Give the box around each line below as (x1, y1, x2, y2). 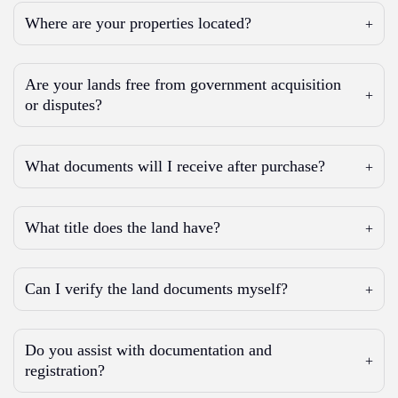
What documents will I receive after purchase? (25, 157, 325, 175)
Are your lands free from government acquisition (25, 76, 341, 93)
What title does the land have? (25, 219, 220, 236)
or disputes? (25, 96, 102, 114)
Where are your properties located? (25, 14, 251, 32)
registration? (25, 362, 105, 379)
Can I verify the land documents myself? (25, 280, 288, 298)
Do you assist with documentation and (25, 341, 272, 359)
